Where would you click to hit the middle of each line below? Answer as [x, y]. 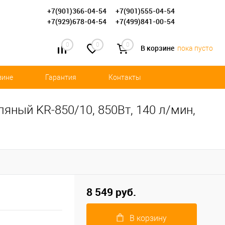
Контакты [125, 78]
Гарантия [61, 78]
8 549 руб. [111, 192]
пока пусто [195, 48]
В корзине [158, 48]
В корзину [148, 218]
